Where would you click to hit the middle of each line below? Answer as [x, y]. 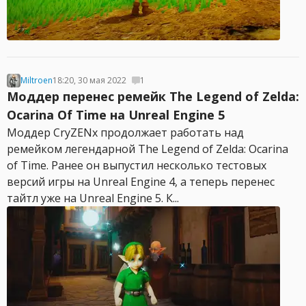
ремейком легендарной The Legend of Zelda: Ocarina [148, 149]
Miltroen [37, 80]
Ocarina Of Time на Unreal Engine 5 [116, 115]
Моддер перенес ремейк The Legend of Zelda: [153, 96]
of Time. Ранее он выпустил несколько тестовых [137, 165]
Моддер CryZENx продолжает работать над [125, 133]
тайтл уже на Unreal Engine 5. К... [93, 198]
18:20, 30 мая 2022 [89, 80]
